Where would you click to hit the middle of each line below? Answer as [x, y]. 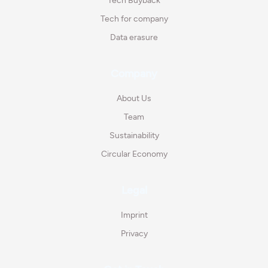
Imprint [134, 215]
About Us [134, 99]
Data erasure [134, 38]
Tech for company [134, 19]
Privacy [134, 234]
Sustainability [134, 136]
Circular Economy [134, 154]
